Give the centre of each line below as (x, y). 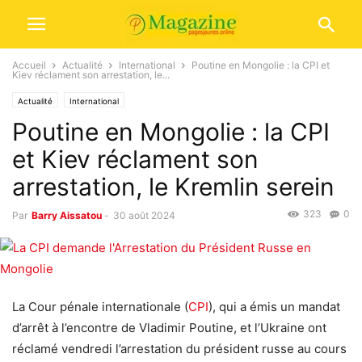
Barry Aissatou (67, 215)
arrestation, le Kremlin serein (173, 187)
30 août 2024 (144, 215)
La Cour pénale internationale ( (100, 307)
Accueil (29, 65)
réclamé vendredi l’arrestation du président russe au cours (179, 349)
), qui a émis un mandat (274, 307)
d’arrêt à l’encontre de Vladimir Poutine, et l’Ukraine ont (169, 328)
